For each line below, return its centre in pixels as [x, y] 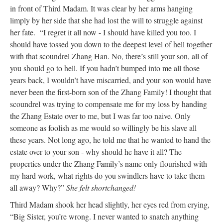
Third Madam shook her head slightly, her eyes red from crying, [110, 204]
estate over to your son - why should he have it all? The [96, 152]
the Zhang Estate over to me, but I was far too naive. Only [100, 116]
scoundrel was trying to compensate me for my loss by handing [109, 104]
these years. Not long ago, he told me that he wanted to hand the [110, 140]
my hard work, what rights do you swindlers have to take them [107, 175]
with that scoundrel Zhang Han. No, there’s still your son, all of [109, 56]
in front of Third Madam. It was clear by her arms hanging [101, 8]
